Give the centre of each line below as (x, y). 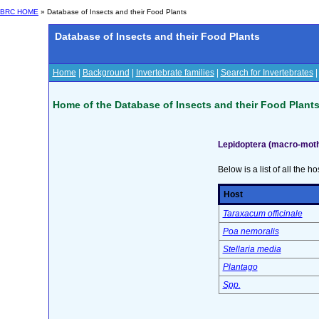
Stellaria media (252, 250)
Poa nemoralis (251, 232)
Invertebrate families (175, 73)
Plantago (240, 267)
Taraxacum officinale (262, 214)
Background (106, 73)
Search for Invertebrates (267, 73)
